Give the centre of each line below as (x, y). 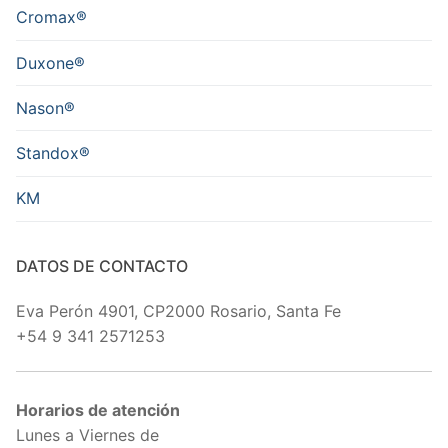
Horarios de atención (98, 410)
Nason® (45, 107)
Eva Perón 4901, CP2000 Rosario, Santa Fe (178, 310)
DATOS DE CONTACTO (102, 265)
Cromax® (51, 17)
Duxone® (50, 62)
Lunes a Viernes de (87, 435)
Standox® (53, 152)
